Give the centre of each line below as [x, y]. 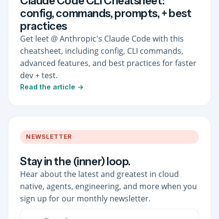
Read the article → [52, 87]
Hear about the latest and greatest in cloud [99, 174]
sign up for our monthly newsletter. [85, 198]
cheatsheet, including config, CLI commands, [102, 51]
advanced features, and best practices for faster [108, 63]
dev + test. [39, 75]
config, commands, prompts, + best [106, 13]
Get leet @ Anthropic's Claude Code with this [102, 38]
